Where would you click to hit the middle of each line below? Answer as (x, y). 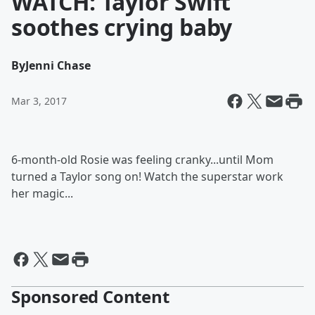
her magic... (42, 193)
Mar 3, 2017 (39, 101)
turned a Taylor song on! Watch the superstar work (147, 176)
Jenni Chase (58, 65)
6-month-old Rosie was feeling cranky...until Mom (142, 160)
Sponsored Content (90, 296)
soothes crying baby (122, 27)
